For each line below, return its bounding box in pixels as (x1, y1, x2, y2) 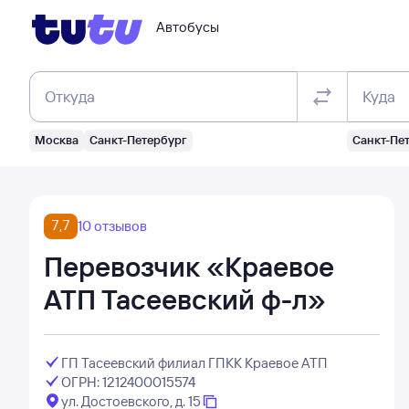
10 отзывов (78, 217, 147, 235)
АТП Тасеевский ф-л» (44, 282, 326, 317)
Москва (35, 132, 79, 147)
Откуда (45, 87, 95, 106)
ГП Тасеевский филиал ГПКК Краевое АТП (60, 354, 328, 372)
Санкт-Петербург (89, 132, 187, 147)
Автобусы (156, 18, 219, 36)
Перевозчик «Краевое (44, 249, 334, 284)
